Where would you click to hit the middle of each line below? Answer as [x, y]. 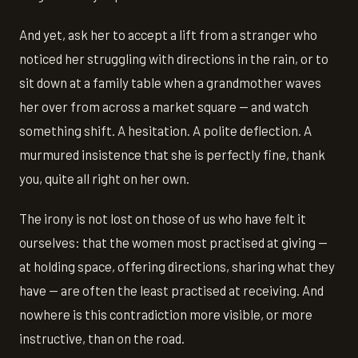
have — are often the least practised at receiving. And [171, 290]
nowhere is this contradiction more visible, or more [166, 314]
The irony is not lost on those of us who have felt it [163, 219]
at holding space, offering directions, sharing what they [177, 267]
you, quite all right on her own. [104, 179]
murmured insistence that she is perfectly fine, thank [172, 155]
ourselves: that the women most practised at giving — [173, 243]
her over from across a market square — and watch [164, 107]
